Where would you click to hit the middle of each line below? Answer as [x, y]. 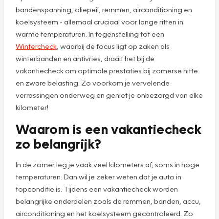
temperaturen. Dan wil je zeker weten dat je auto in [99, 176]
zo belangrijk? [59, 143]
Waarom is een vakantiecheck [109, 128]
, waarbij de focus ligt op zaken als [113, 46]
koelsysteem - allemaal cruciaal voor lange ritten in [99, 21]
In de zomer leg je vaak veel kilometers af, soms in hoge [108, 164]
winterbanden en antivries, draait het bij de [85, 58]
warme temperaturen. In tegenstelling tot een [90, 33]
